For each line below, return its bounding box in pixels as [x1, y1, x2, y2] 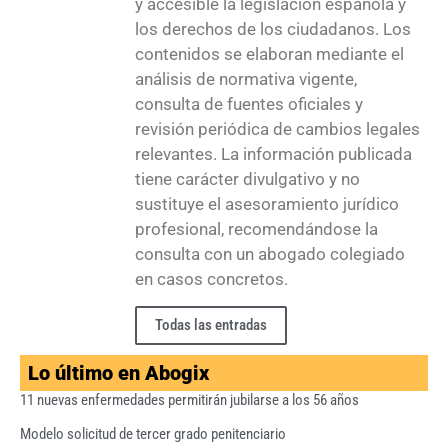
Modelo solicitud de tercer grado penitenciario [20, 424, 286, 443]
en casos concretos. [135, 269, 288, 290]
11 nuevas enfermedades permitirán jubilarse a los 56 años [20, 390, 359, 409]
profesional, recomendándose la [135, 219, 378, 240]
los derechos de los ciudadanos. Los [135, 19, 411, 40]
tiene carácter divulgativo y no [135, 169, 360, 190]
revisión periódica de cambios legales [135, 119, 420, 140]
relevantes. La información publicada [135, 144, 412, 165]
